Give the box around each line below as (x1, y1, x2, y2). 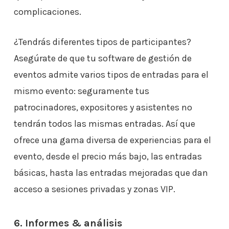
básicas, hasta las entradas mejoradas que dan (13, 167, 208, 178)
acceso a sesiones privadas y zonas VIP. (13, 184, 175, 195)
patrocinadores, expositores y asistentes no (13, 102, 192, 113)
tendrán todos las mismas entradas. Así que (13, 118, 195, 129)
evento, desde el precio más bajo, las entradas (13, 151, 202, 162)
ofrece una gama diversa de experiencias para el (13, 134, 211, 146)
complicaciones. (13, 6, 83, 17)
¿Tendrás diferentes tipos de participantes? (13, 36, 191, 48)
